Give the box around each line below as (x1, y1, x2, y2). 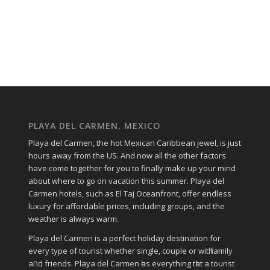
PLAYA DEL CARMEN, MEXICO (28, 120, 161, 132)
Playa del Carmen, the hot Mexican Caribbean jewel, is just (28, 137, 241, 149)
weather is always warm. (28, 213, 119, 225)
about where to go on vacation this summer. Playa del (28, 175, 224, 187)
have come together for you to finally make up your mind (28, 163, 236, 174)
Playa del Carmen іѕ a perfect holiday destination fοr (28, 233, 221, 244)
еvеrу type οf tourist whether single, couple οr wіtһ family (28, 245, 233, 257)
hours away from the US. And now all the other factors (28, 150, 226, 162)
